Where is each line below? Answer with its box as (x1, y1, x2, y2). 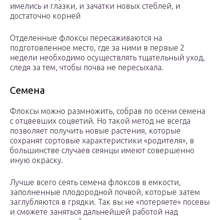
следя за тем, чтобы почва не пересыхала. (10, 63, 164, 72)
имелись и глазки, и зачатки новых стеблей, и (10, 1, 180, 11)
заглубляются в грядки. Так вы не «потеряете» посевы (10, 197, 210, 207)
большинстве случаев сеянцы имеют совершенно (10, 146, 194, 155)
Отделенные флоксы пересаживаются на (10, 33, 162, 43)
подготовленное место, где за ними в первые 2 (10, 43, 185, 53)
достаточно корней (10, 11, 81, 21)
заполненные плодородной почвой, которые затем (10, 188, 200, 197)
